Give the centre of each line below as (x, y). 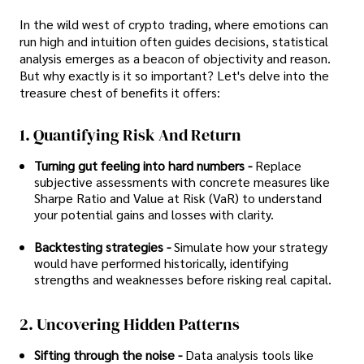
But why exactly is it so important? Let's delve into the (174, 76)
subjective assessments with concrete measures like (182, 181)
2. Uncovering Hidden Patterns (130, 325)
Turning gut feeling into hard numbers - (143, 165)
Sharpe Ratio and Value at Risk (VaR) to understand (178, 197)
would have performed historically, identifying (161, 262)
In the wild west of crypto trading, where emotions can (174, 24)
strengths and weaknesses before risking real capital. (183, 279)
